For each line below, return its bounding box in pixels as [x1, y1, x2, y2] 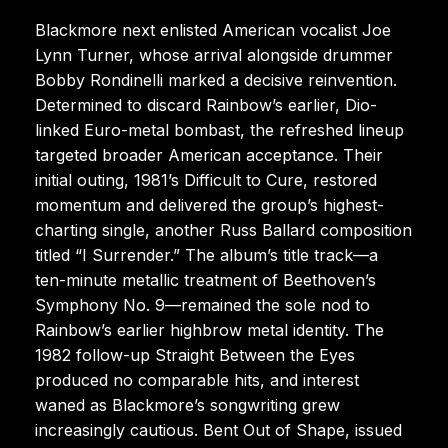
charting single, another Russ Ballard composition [35, 219, 412, 240]
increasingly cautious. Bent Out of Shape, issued [35, 419, 402, 440]
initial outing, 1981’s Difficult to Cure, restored [35, 169, 377, 190]
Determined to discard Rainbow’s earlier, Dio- [35, 94, 377, 115]
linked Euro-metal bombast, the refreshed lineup [35, 119, 404, 140]
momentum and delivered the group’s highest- [35, 194, 384, 215]
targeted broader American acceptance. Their [35, 144, 383, 165]
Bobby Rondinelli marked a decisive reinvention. [35, 69, 397, 90]
